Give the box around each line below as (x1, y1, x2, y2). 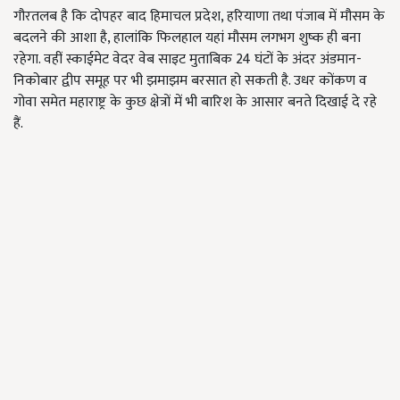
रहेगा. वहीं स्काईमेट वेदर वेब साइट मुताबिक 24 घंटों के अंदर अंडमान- (13, 47, 362, 72)
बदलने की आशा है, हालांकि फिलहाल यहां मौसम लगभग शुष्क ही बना (13, 26, 361, 51)
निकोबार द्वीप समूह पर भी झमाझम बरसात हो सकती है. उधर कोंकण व (13, 69, 367, 94)
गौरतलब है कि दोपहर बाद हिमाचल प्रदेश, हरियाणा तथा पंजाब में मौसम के (13, 4, 385, 29)
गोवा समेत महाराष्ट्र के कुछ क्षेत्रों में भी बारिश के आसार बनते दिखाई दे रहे (13, 90, 377, 115)
